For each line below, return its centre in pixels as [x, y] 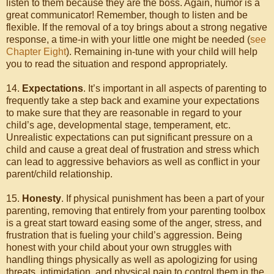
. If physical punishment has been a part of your [163, 198]
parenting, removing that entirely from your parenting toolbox [136, 211]
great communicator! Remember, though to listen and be [127, 15]
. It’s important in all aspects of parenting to [175, 88]
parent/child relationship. [59, 174]
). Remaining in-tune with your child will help [162, 52]
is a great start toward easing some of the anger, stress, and [134, 223]
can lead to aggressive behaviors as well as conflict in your [133, 162]
